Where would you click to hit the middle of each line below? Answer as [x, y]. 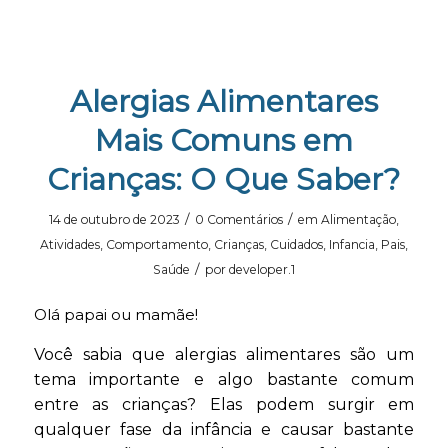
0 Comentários [238, 220]
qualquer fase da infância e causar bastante [224, 429]
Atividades [69, 245]
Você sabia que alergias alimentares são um [224, 354]
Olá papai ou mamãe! [115, 314]
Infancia [351, 245]
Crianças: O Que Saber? [224, 180]
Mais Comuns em [223, 141]
